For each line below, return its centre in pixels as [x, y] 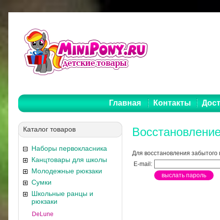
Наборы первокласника [69, 148]
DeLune [43, 214]
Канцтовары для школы [69, 160]
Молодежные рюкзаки [67, 171]
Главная [125, 103]
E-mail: [143, 164]
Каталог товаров [49, 129]
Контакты [172, 103]
